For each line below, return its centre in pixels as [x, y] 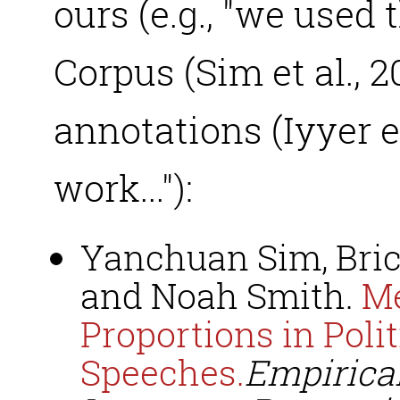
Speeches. [162, 372]
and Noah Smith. [221, 296]
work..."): [123, 187]
